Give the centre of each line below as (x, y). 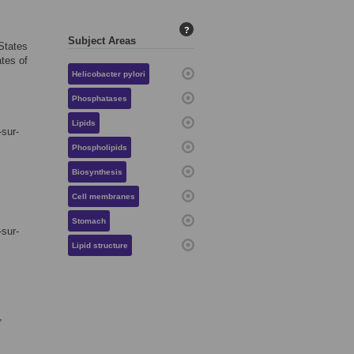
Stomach (89, 221)
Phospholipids (100, 148)
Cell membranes (104, 197)
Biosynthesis (97, 172)
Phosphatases (100, 99)
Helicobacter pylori (109, 74)
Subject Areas (102, 41)
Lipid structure (100, 246)
